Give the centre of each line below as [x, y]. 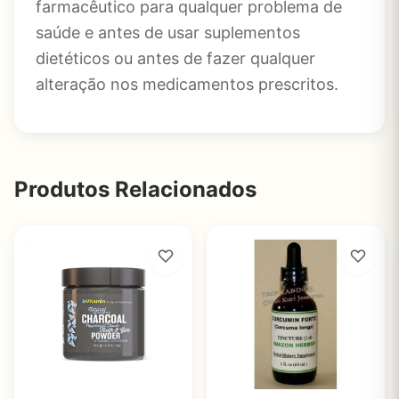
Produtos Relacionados [135, 189]
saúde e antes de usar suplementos [168, 33]
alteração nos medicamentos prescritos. [187, 84]
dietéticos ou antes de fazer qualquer [175, 58]
